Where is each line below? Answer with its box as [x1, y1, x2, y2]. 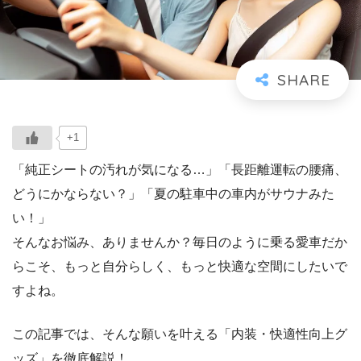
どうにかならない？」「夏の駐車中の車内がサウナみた [12, 186, 334, 201]
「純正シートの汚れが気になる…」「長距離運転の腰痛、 [12, 162, 347, 176]
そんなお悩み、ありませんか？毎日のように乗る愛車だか [12, 234, 347, 249]
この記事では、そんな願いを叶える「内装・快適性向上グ [12, 326, 347, 341]
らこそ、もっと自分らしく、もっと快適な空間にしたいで [12, 259, 347, 273]
